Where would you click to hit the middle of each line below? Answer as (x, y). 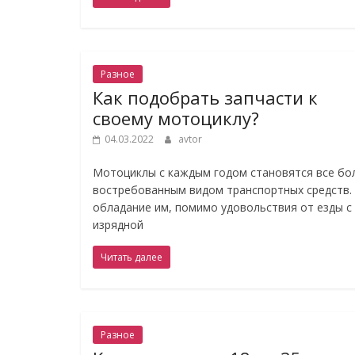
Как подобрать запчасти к (205, 97)
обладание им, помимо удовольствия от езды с (222, 207)
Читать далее (132, 257)
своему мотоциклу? (176, 118)
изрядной (118, 225)
